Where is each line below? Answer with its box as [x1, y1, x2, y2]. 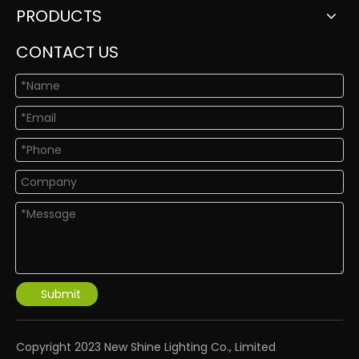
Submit [41, 286, 81, 303]
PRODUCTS [16, 5, 102, 28]
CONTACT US [16, 41, 119, 64]
